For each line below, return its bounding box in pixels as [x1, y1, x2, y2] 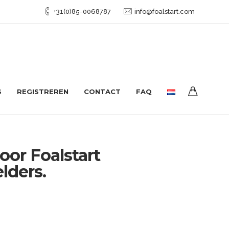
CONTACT [84, 87, 121, 96]
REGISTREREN [17, 87, 68, 96]
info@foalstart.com [134, 8, 195, 15]
